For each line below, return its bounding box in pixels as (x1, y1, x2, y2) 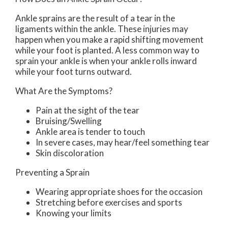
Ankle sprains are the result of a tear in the (15, 13, 175, 24)
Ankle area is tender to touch (36, 126, 145, 137)
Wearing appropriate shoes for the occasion (36, 186, 203, 197)
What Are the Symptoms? (15, 85, 112, 97)
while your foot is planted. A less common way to (15, 45, 199, 56)
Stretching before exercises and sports (36, 197, 182, 208)
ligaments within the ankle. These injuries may (15, 23, 188, 35)
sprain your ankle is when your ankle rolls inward (15, 55, 197, 67)
